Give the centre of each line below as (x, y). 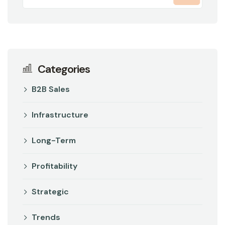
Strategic (50, 191)
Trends (46, 217)
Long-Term (54, 140)
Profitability (54, 166)
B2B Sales (51, 89)
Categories (64, 69)
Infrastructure (60, 115)
